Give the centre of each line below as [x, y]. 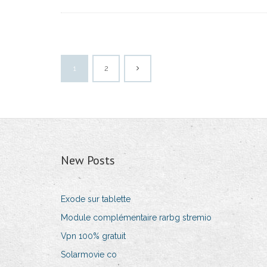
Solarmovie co [89, 255]
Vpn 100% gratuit [93, 236]
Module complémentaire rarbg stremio [136, 218]
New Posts [88, 161]
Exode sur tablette [96, 199]
